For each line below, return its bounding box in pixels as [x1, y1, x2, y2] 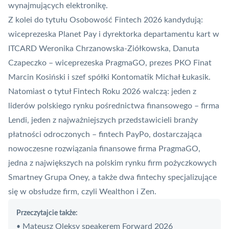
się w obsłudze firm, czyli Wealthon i [8, 188, 141, 196]
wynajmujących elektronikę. [8, 2, 108, 10]
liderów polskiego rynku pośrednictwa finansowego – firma [8, 102, 219, 110]
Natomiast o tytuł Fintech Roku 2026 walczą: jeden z [8, 87, 196, 96]
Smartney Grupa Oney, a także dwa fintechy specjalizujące [8, 173, 217, 182]
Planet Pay [58, 30, 97, 39]
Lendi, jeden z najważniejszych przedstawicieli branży [8, 116, 198, 125]
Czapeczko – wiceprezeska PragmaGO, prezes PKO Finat [8, 59, 212, 67]
